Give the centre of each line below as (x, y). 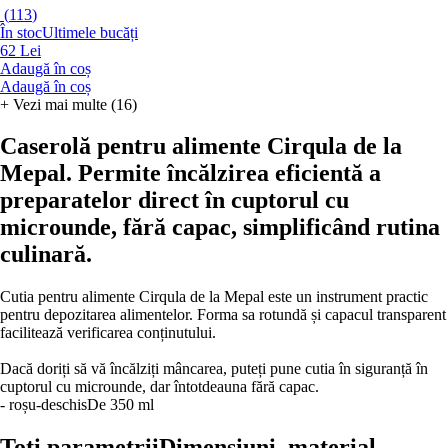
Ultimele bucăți (90, 32)
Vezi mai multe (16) (75, 104)
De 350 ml (120, 405)
